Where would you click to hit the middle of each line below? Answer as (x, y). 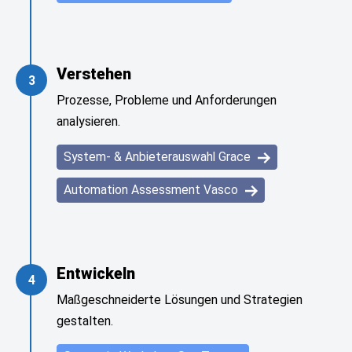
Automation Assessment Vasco (152, 190)
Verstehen (94, 74)
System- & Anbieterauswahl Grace (159, 157)
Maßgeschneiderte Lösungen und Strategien (180, 300)
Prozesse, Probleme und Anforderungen (167, 100)
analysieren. (88, 121)
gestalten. (85, 321)
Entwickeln (96, 273)
